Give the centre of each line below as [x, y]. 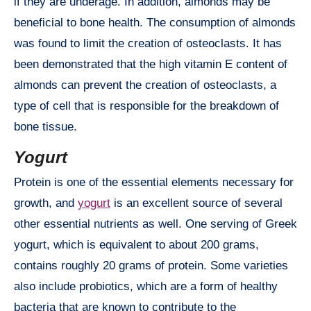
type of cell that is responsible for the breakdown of [146, 106]
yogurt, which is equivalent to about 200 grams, [136, 245]
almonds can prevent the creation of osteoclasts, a [145, 85]
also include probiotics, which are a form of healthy [146, 287]
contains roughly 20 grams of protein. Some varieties [151, 266]
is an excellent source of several [196, 203]
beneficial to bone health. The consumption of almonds [155, 22]
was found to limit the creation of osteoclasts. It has [148, 43]
